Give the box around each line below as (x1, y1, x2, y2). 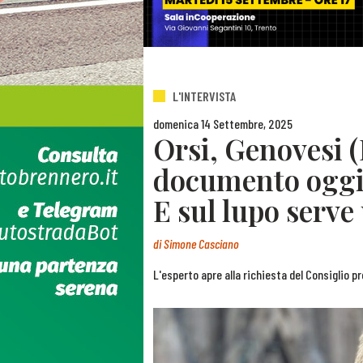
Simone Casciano (164, 236, 239, 252)
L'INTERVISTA (173, 88, 236, 105)
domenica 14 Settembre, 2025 (153, 115, 293, 131)
